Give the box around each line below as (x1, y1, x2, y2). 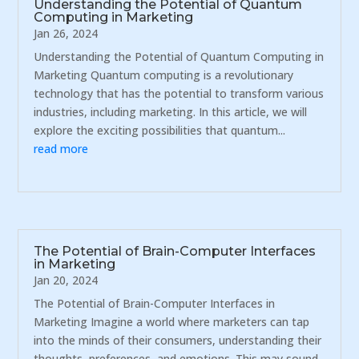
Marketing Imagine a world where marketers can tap (34, 313, 310, 329)
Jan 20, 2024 (34, 272, 99, 288)
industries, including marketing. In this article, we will (34, 103, 308, 119)
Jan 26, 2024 (34, 25, 99, 41)
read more (34, 140, 89, 156)
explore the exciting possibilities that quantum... (34, 122, 286, 138)
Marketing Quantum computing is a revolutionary (34, 67, 294, 83)
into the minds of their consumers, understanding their (34, 332, 322, 348)
